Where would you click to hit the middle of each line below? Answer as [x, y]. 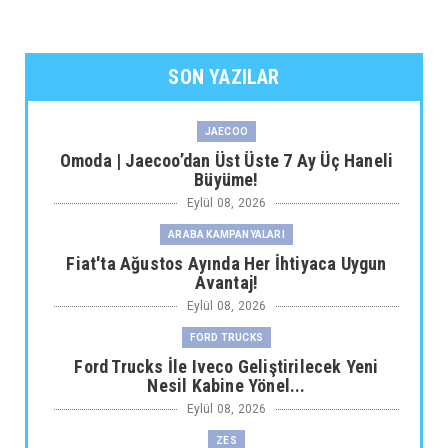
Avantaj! [226, 283]
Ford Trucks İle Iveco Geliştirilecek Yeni [226, 367]
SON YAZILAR [224, 77]
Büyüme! [226, 180]
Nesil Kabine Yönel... [226, 386]
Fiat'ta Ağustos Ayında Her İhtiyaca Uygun [226, 264]
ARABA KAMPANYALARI [226, 235]
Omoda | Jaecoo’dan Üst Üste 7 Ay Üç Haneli [226, 161]
